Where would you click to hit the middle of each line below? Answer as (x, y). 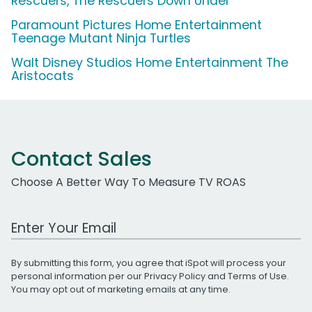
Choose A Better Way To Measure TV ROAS (128, 182)
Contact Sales (81, 158)
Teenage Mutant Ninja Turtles (101, 38)
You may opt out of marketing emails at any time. (121, 289)
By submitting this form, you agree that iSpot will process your (149, 263)
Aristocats (42, 76)
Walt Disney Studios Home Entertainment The (150, 62)
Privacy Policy (175, 276)
